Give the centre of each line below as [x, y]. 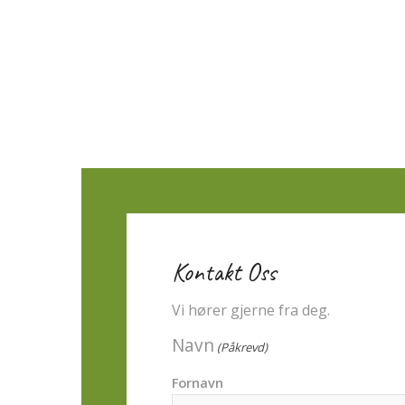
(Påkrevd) [243, 348]
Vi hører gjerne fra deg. [251, 310]
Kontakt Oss [224, 272]
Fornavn [198, 383]
